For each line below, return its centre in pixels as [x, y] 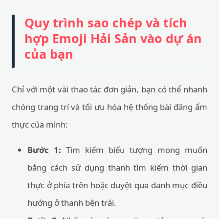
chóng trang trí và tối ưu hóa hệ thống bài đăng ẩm [109, 107]
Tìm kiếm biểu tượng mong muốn [134, 150]
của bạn [49, 54]
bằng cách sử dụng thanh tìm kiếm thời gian [117, 167]
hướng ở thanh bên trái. [72, 203]
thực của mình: [40, 124]
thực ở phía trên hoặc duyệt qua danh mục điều [117, 185]
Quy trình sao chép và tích [106, 22]
